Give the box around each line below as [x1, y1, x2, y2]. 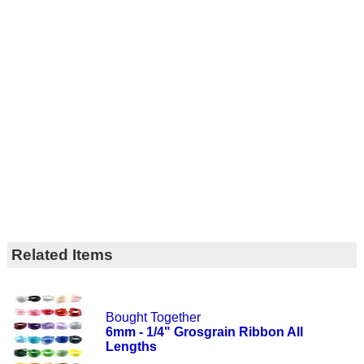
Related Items [11, 245, 113, 263]
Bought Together [106, 310, 201, 324]
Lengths [106, 339, 158, 353]
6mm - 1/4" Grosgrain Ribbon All [106, 324, 304, 339]
